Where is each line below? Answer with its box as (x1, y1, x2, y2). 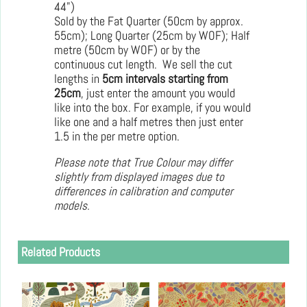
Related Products (21, 244, 100, 260)
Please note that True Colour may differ (54, 155, 232, 171)
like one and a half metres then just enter (54, 114, 243, 130)
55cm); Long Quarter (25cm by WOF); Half (54, 27, 249, 43)
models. (54, 198, 90, 214)
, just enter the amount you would (81, 85, 235, 101)
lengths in (54, 71, 102, 86)
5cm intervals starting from (102, 71, 228, 86)
